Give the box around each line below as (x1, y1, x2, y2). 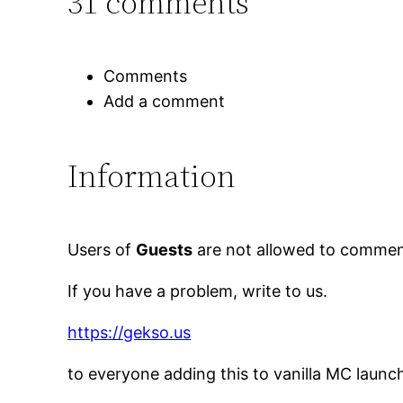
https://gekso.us (67, 322, 192, 342)
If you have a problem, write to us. (67, 281, 328, 300)
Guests (136, 239, 193, 259)
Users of (67, 239, 137, 259)
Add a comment (103, 92, 226, 112)
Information (67, 153, 237, 198)
